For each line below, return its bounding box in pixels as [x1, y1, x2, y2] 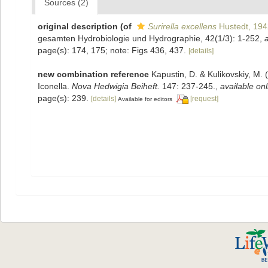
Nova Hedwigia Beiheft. [72, 81, 160, 91]
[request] [190, 95, 218, 103]
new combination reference [38, 69, 149, 79]
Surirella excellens [148, 22, 217, 31]
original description [38, 22, 118, 31]
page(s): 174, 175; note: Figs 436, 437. [38, 45, 188, 55]
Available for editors [118, 96, 172, 102]
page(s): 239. [38, 93, 91, 103]
